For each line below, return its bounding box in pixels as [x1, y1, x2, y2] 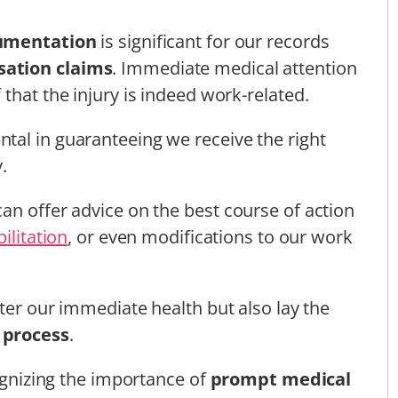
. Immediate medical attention [112, 55, 357, 80]
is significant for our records [96, 28, 330, 53]
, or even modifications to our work [68, 224, 353, 249]
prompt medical [210, 366, 352, 391]
